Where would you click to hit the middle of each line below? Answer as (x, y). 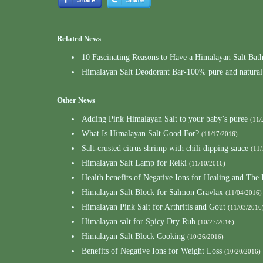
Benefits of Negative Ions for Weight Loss (152, 251)
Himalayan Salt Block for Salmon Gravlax (152, 192)
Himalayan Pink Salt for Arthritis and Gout (154, 207)
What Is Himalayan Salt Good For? (140, 134)
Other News (76, 100)
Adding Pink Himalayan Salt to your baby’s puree (165, 119)
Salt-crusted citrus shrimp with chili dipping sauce (165, 148)
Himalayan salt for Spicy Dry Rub (139, 222)
